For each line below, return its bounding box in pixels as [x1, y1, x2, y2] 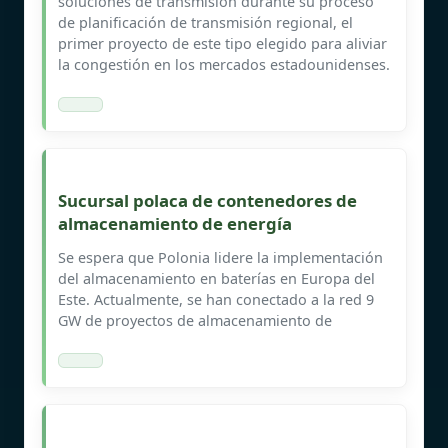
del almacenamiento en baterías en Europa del [58, 268, 375, 288]
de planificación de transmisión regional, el [58, 12, 353, 32]
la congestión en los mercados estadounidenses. [58, 54, 390, 74]
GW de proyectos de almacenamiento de [58, 310, 332, 330]
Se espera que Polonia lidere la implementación [58, 247, 383, 267]
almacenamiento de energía [58, 211, 292, 235]
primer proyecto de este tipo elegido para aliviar [58, 33, 387, 53]
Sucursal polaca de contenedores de [58, 188, 357, 212]
